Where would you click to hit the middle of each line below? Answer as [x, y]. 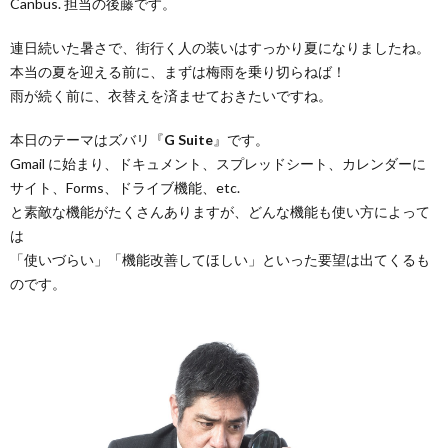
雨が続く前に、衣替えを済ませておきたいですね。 [171, 95]
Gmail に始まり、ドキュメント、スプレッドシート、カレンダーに [218, 163]
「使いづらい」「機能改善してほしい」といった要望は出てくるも [220, 259]
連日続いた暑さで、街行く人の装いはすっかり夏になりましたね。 [220, 47]
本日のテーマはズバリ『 [87, 139]
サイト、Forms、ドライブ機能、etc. [125, 187]
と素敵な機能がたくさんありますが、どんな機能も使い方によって [220, 211]
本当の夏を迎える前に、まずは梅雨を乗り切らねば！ [178, 71]
